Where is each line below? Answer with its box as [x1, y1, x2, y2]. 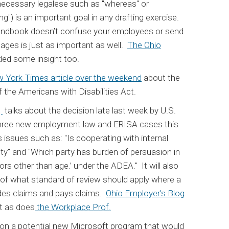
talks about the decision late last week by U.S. [3, 105, 176, 116]
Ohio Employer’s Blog [106, 188, 185, 198]
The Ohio [127, 39, 161, 50]
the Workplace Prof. [35, 201, 111, 212]
